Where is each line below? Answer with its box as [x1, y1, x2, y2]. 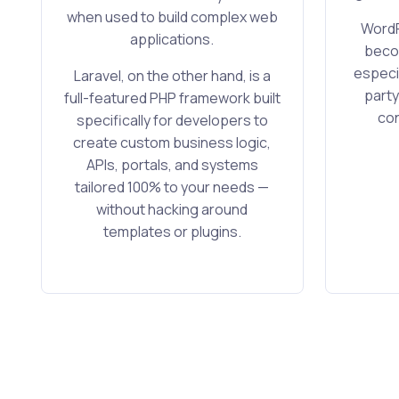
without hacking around [96, 199, 248, 220]
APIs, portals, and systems [85, 155, 258, 175]
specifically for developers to [76, 110, 268, 131]
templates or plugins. [102, 222, 241, 242]
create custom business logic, [73, 133, 272, 153]
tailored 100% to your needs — [75, 177, 270, 198]
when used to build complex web [66, 7, 278, 28]
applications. [130, 29, 215, 50]
